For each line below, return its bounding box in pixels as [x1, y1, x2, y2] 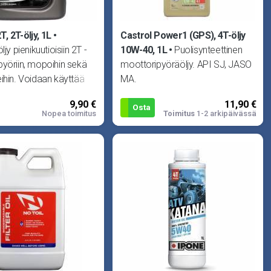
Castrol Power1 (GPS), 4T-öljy [120, 29, 246, 41]
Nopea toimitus [42, 109, 96, 119]
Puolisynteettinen [174, 44, 243, 56]
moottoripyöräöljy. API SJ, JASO [120, 58, 252, 70]
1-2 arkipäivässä [194, 109, 256, 119]
